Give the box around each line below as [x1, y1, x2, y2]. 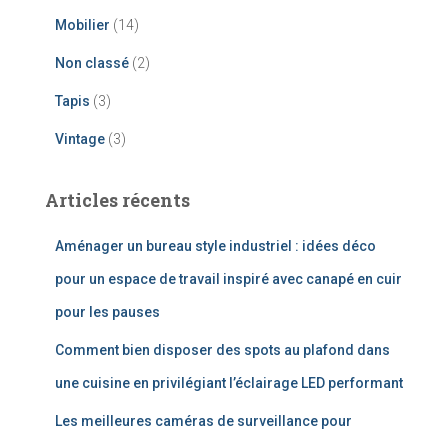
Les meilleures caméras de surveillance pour [55, 412, 352, 429]
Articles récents [45, 187, 190, 212]
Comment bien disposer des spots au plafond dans [55, 341, 390, 358]
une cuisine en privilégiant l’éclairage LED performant [55, 374, 403, 391]
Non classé [55, 54, 129, 71]
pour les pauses [55, 303, 160, 320]
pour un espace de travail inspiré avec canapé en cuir [55, 270, 402, 287]
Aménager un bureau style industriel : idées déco [55, 237, 376, 254]
